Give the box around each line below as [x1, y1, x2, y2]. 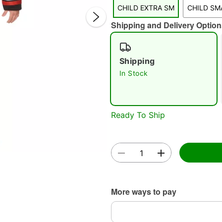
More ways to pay [111, 185, 176, 197]
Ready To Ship [111, 110, 165, 120]
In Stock [119, 69, 148, 77]
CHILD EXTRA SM [117, 3, 174, 12]
